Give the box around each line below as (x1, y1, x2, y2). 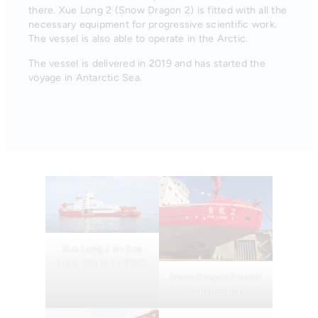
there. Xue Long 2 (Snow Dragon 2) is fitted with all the (28, 4, 287, 17)
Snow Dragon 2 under (170, 271, 262, 283)
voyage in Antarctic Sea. (28, 71, 142, 84)
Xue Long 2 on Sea (62, 243, 143, 254)
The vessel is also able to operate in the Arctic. (28, 33, 248, 45)
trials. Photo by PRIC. (56, 257, 148, 268)
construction (188, 285, 243, 297)
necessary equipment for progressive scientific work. (28, 18, 277, 31)
